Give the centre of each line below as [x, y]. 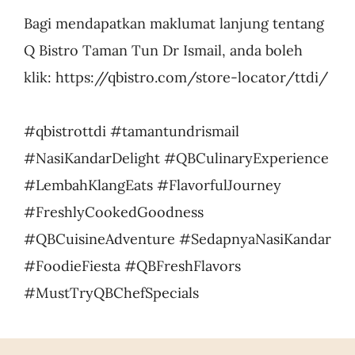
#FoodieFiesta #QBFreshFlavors [132, 266]
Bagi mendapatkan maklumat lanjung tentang [174, 24]
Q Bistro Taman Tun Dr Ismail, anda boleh [163, 51]
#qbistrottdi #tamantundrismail [131, 132]
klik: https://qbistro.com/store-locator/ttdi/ [176, 78]
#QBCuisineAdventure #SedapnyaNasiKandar [177, 239]
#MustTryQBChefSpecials [111, 293]
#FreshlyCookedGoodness [113, 212]
